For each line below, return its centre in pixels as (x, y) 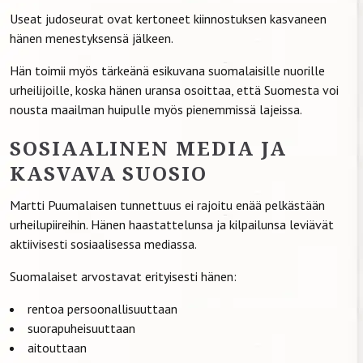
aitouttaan (57, 347)
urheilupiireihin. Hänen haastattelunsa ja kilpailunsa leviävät (172, 224)
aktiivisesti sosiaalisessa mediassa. (103, 243)
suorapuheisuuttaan (81, 328)
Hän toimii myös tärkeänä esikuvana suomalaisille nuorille (167, 70)
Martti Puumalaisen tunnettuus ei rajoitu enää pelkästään (167, 205)
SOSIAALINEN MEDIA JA (149, 147)
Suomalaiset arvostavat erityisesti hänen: (123, 276)
